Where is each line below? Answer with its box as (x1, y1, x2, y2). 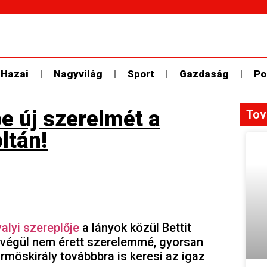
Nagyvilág (54, 68, 103, 80)
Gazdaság (179, 68, 229, 80)
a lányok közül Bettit (79, 221, 191, 235)
